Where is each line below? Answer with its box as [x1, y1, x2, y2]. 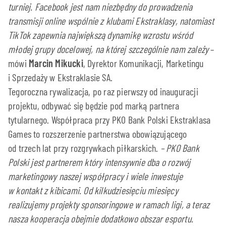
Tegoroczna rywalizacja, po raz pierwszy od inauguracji [8, 85, 198, 97]
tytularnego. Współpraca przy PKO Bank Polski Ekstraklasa [8, 113, 211, 126]
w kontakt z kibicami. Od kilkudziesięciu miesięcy [8, 184, 178, 196]
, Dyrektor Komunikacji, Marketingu [83, 56, 204, 69]
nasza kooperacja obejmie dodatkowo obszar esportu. [8, 212, 194, 224]
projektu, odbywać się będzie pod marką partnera [8, 99, 180, 111]
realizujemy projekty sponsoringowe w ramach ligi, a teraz [8, 198, 210, 210]
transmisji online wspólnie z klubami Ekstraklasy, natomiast [8, 14, 214, 27]
